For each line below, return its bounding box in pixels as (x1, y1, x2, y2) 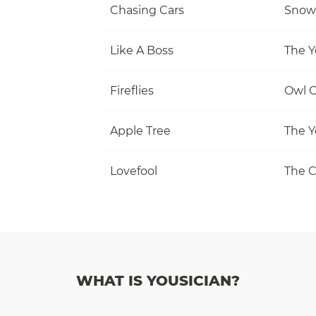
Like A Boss (110, 43, 174, 57)
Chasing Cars (110, 3, 184, 17)
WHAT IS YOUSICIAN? (76, 272, 240, 289)
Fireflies (110, 83, 154, 97)
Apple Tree (110, 123, 171, 138)
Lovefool (110, 164, 157, 178)
